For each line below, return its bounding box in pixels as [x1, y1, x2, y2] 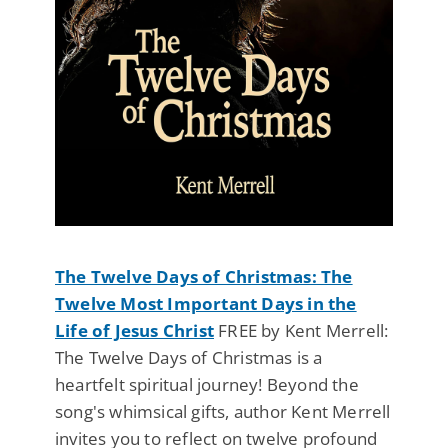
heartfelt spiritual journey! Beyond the [55, 373, 359, 397]
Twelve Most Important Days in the [55, 292, 357, 316]
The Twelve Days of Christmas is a [55, 346, 323, 370]
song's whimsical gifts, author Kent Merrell [55, 400, 391, 424]
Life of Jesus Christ [55, 319, 214, 343]
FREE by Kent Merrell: [214, 319, 389, 343]
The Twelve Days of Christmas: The [55, 265, 353, 289]
